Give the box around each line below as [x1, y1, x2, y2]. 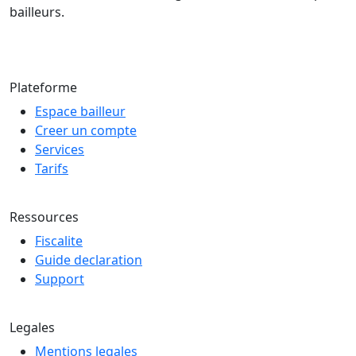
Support [35, 269, 84, 288]
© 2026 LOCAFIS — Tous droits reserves [10, 33, 192, 48]
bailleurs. [10, 2, 64, 21]
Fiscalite [35, 231, 83, 250]
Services [35, 140, 84, 158]
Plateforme [10, 78, 77, 96]
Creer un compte [35, 121, 137, 139]
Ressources [10, 207, 79, 226]
